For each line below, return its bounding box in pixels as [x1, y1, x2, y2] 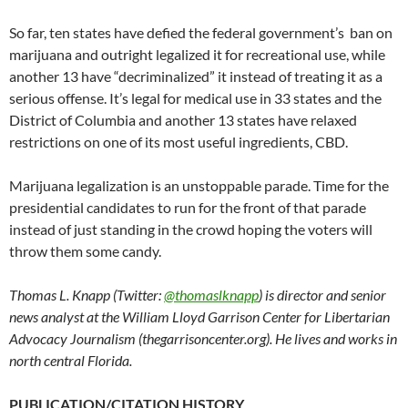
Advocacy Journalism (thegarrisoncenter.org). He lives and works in [9, 329, 397, 347]
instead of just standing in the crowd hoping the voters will [9, 219, 372, 238]
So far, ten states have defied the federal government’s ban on [9, 23, 393, 41]
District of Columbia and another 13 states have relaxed [9, 110, 357, 128]
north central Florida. [9, 351, 132, 369]
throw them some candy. [9, 241, 161, 260]
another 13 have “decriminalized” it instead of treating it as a [9, 66, 382, 85]
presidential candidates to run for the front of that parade [9, 198, 366, 216]
